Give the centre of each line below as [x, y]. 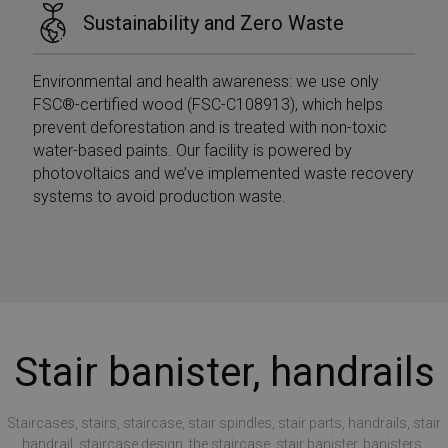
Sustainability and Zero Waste [214, 22]
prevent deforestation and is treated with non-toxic [210, 127]
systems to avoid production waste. [160, 196]
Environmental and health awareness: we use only [206, 81]
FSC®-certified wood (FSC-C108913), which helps [208, 104]
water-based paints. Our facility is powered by [193, 150]
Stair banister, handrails [224, 372]
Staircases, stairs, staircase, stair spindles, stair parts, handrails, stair [223, 422]
